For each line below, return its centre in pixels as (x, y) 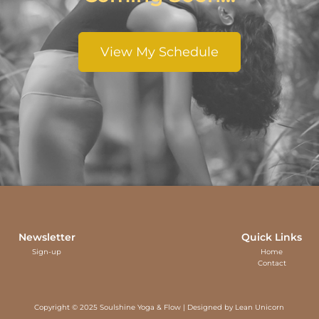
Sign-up (47, 252)
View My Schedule (159, 52)
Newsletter (47, 237)
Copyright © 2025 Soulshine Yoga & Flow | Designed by (135, 308)
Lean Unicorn (260, 308)
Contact (272, 263)
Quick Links (272, 237)
